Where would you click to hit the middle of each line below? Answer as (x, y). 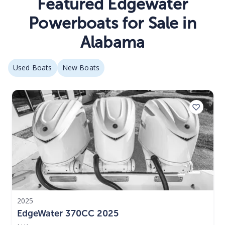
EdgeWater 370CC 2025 (68, 213)
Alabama (113, 42)
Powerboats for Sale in (113, 23)
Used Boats (33, 68)
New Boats (81, 68)
